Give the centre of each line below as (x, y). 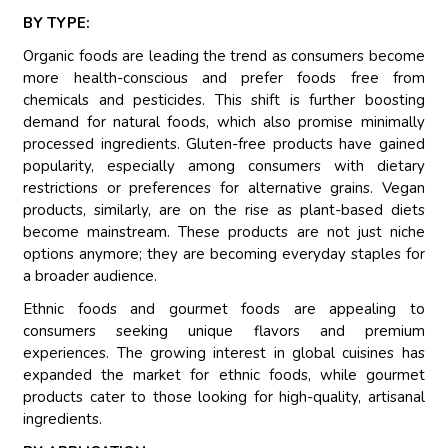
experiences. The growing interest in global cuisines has (224, 353)
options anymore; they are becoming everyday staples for (224, 254)
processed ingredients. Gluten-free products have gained (224, 144)
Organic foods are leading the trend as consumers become (224, 56)
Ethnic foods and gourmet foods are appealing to (224, 309)
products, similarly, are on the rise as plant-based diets (224, 210)
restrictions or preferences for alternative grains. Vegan (224, 188)
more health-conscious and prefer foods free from (224, 78)
